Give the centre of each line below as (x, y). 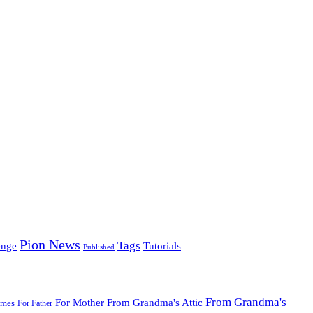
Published (99, 247)
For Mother (80, 302)
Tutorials (162, 246)
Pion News (50, 245)
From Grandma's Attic (155, 302)
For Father (35, 303)
